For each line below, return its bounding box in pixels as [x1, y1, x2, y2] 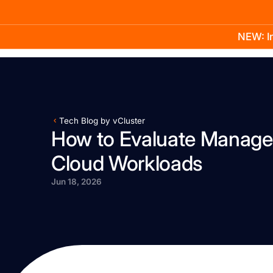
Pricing [200, 36, 227, 46]
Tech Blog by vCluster [59, 116, 146, 126]
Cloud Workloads [51, 151, 202, 176]
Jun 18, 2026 [51, 177, 102, 187]
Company [227, 36, 265, 46]
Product [106, 36, 137, 46]
